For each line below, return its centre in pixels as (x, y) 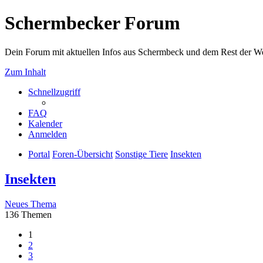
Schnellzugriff (54, 92)
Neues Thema (31, 204)
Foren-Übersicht (82, 154)
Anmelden (48, 134)
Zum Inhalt (25, 72)
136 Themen (28, 214)
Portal (39, 154)
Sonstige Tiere (141, 154)
